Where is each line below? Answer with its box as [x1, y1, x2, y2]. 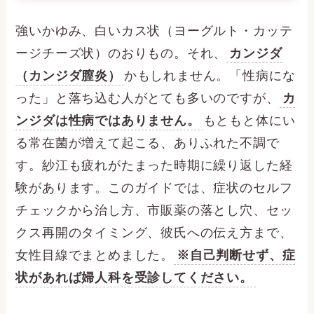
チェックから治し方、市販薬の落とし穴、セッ [15, 203, 293, 218]
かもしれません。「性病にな [123, 69, 296, 83]
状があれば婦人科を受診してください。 [15, 271, 253, 285]
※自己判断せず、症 [177, 248, 296, 263]
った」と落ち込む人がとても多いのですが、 [15, 91, 280, 106]
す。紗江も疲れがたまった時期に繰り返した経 [15, 158, 293, 173]
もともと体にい [203, 114, 296, 128]
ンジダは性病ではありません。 [15, 114, 200, 128]
